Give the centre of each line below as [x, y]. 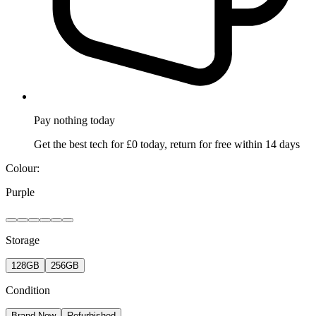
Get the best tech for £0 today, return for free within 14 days [167, 145]
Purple [20, 193]
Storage [23, 241]
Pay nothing [61, 121]
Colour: [23, 169]
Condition [28, 291]
